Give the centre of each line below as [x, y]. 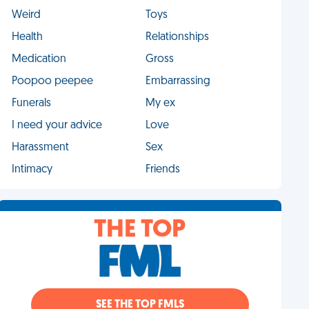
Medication [39, 59]
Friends [162, 170]
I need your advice [57, 126]
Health [28, 37]
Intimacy [32, 170]
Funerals [32, 103]
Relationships [177, 37]
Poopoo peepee [53, 81]
